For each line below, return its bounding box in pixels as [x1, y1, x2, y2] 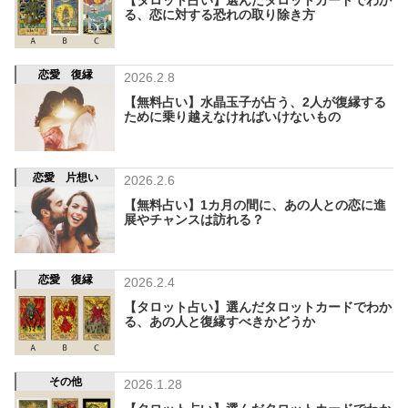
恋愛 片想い [33, 170, 98, 184]
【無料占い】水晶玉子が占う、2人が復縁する [124, 95, 386, 110]
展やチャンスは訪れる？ [124, 211, 264, 227]
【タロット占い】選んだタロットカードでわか [124, 299, 392, 314]
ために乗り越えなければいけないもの [124, 109, 341, 125]
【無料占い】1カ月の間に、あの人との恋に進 [124, 197, 386, 212]
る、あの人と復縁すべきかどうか [124, 313, 315, 329]
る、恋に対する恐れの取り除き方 [124, 6, 315, 22]
